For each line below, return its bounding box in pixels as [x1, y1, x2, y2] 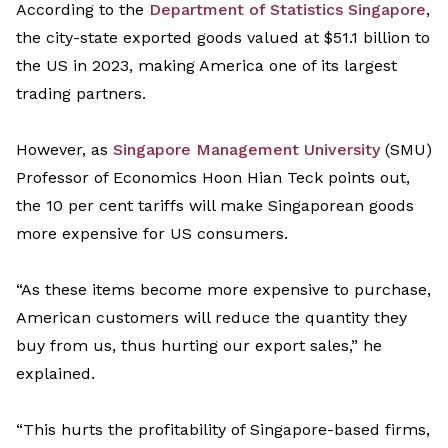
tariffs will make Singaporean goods [133, 196, 414, 216]
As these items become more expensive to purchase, [21, 280, 431, 300]
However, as [16, 140, 113, 160]
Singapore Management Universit [113, 140, 372, 160]
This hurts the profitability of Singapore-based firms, [23, 420, 430, 440]
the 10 [16, 196, 63, 216]
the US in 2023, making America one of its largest [16, 56, 397, 76]
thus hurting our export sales [116, 336, 349, 356]
